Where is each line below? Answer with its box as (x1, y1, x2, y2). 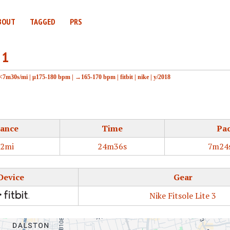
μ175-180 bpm (32, 73, 70, 80)
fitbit (120, 73, 133, 80)
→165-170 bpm (75, 73, 116, 80)
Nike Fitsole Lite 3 (149, 190, 216, 201)
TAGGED (30, 16, 55, 27)
